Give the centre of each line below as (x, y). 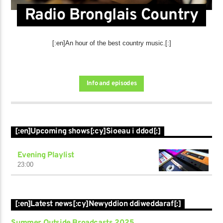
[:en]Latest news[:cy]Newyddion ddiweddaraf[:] (98, 204)
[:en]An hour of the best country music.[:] (111, 43)
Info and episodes (111, 83)
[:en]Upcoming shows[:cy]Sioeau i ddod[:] (88, 132)
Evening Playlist (46, 156)
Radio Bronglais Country (111, 15)
